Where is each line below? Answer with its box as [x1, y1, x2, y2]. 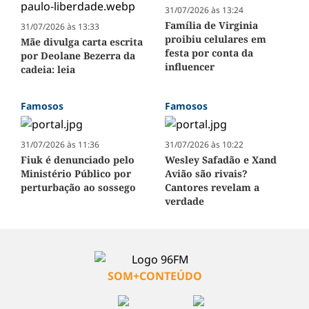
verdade [165, 194, 204, 208]
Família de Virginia [165, 18, 258, 32]
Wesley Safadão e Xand [165, 152, 277, 166]
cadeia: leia [21, 62, 75, 76]
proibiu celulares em [165, 32, 266, 46]
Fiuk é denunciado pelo [21, 152, 134, 166]
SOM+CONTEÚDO [107, 268, 202, 283]
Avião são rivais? [165, 166, 248, 180]
